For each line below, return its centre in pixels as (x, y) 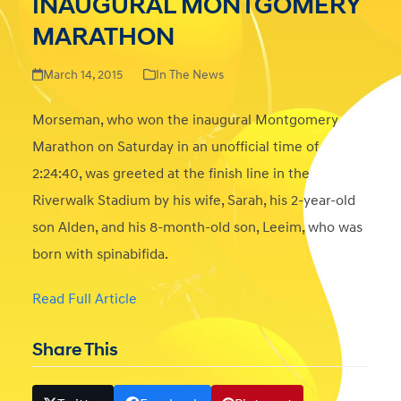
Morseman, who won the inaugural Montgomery (185, 120)
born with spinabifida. (100, 255)
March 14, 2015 (83, 75)
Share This (75, 350)
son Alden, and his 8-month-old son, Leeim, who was (197, 228)
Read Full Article (84, 299)
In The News (190, 75)
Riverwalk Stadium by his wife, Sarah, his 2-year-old (193, 201)
